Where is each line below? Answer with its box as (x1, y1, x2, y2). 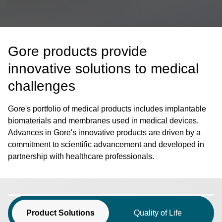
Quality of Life (133, 208, 182, 217)
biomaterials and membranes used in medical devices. (8, 116, 199, 125)
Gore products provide (8, 44, 147, 59)
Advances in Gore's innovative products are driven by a (8, 128, 201, 137)
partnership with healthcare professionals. (8, 152, 154, 161)
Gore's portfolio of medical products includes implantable (8, 105, 206, 113)
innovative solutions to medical (8, 61, 199, 76)
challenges (8, 78, 75, 94)
